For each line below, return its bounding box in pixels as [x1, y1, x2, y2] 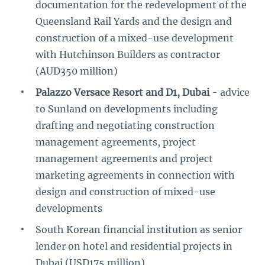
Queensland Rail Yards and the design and [35, 15, 232, 27]
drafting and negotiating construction [35, 119, 215, 131]
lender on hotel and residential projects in [35, 240, 232, 252]
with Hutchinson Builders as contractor [35, 49, 220, 60]
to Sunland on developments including [35, 103, 218, 115]
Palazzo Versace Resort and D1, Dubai [35, 86, 209, 98]
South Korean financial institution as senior [35, 224, 242, 235]
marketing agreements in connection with [35, 169, 235, 181]
